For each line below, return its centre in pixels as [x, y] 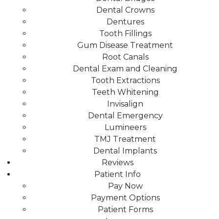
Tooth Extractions [125, 80]
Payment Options [125, 197]
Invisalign [125, 104]
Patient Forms [125, 209]
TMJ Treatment [125, 139]
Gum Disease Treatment [125, 45]
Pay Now [125, 186]
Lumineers [125, 127]
